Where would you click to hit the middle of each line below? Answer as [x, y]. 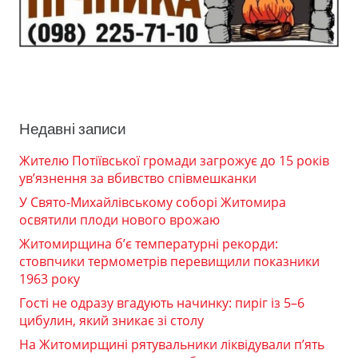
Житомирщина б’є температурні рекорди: [149, 244]
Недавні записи [73, 129]
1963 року [50, 279]
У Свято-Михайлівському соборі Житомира [153, 203]
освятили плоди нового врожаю [119, 220]
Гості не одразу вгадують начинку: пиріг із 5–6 [162, 303]
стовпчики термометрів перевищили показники [169, 262]
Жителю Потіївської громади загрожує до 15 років [174, 161]
